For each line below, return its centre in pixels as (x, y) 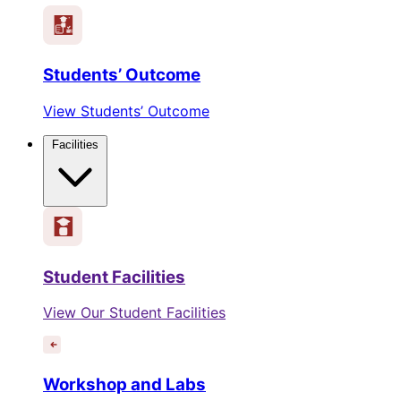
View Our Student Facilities (134, 313)
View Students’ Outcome (126, 111)
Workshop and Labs (124, 385)
